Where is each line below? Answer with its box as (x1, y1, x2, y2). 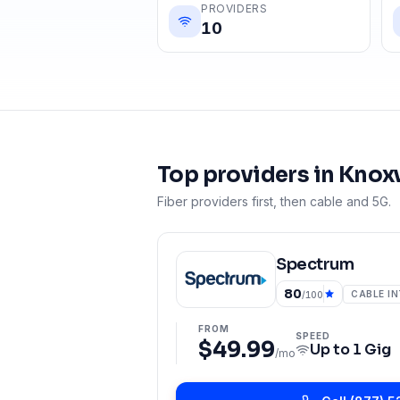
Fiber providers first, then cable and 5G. (157, 194, 391, 209)
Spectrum (276, 254, 354, 274)
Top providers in (157, 162, 338, 188)
